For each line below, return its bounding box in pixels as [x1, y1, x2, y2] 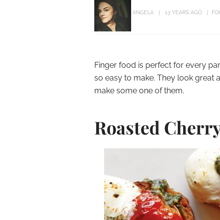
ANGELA [133, 9, 154, 16]
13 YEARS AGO [165, 9, 202, 16]
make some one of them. [94, 86, 184, 95]
